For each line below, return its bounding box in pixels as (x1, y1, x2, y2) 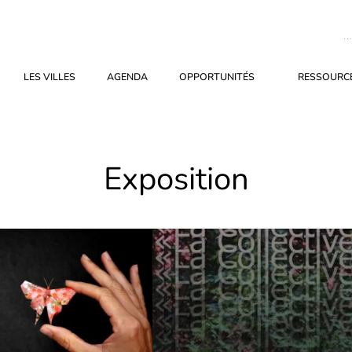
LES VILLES (23, 70, 75, 83)
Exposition (103, 158, 249, 200)
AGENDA (106, 70, 148, 83)
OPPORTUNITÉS (178, 70, 255, 83)
